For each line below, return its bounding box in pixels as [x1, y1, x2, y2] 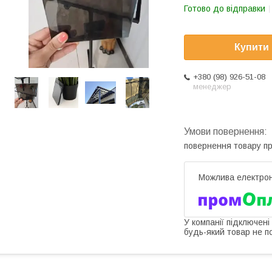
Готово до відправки [184, 4, 265, 13]
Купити [234, 42, 269, 53]
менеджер [193, 82, 231, 92]
